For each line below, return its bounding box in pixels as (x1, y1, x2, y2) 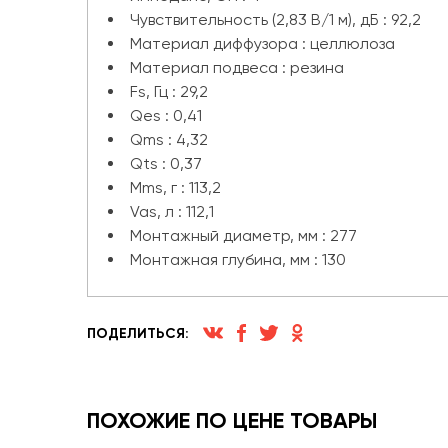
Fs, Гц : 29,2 (130, 82, 208, 101)
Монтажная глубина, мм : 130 (130, 250, 346, 269)
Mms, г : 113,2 (130, 178, 221, 197)
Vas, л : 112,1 (130, 202, 214, 221)
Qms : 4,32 (130, 130, 208, 149)
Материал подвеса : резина (130, 58, 344, 77)
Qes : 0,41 (130, 106, 202, 125)
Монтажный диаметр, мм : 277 (130, 226, 357, 245)
